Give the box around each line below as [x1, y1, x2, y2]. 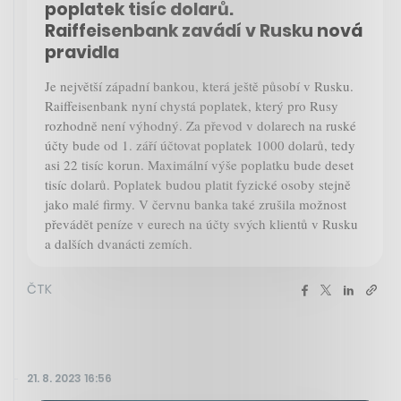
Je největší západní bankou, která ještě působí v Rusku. [45, 76, 354, 95]
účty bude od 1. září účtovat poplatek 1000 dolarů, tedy [45, 135, 355, 154]
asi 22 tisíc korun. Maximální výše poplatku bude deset [45, 155, 354, 174]
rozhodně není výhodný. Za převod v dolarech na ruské [45, 115, 356, 134]
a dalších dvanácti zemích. [45, 234, 192, 252]
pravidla [45, 39, 119, 64]
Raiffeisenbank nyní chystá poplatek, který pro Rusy [45, 96, 338, 115]
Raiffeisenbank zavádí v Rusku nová [45, 18, 363, 43]
